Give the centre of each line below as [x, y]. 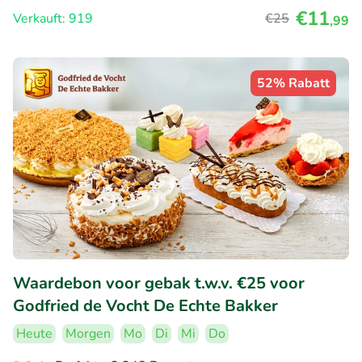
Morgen [88, 333]
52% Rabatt [293, 84]
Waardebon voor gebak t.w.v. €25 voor [159, 283]
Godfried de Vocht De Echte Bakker [145, 305]
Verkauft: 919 [53, 19]
